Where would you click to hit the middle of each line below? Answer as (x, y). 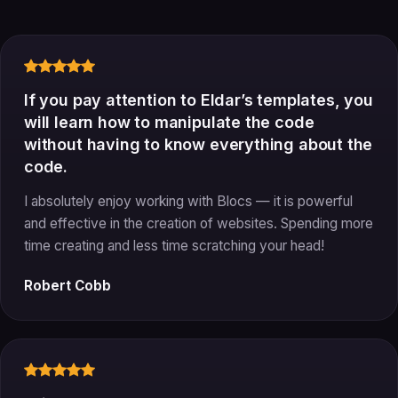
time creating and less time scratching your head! (174, 245)
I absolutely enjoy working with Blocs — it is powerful (188, 201)
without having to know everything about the (199, 144)
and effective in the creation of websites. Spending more (199, 223)
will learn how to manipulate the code (169, 122)
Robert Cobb (68, 285)
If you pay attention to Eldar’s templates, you (199, 99)
